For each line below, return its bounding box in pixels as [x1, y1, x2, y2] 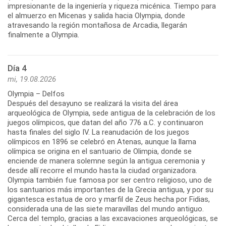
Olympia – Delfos [8, 89, 65, 99]
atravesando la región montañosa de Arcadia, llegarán [8, 21, 187, 30]
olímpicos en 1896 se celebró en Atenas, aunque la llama [8, 137, 196, 147]
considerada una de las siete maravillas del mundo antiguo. [8, 204, 204, 214]
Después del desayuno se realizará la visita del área [8, 99, 178, 108]
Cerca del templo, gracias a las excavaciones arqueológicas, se [8, 214, 218, 223]
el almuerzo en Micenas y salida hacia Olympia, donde [8, 11, 185, 21]
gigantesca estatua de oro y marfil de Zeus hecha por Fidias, [8, 195, 210, 204]
